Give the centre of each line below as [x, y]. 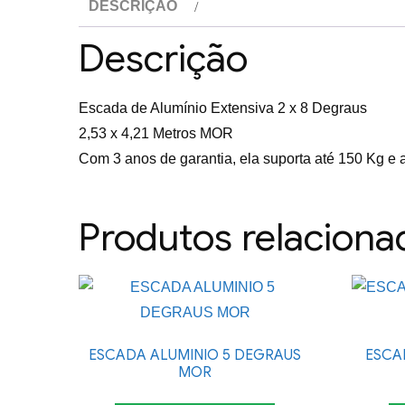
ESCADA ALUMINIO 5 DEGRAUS [195, 355]
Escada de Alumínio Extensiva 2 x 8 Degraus [223, 108]
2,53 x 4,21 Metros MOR [156, 133]
